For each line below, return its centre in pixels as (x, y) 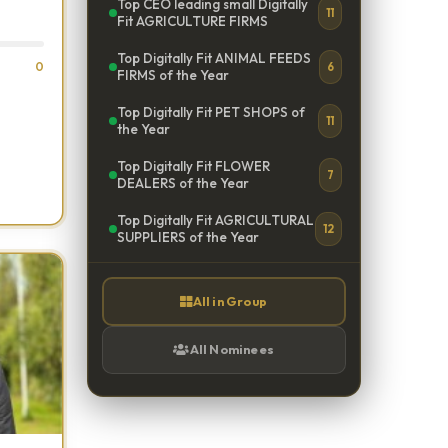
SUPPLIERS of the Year (187, 237)
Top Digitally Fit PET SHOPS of (210, 112)
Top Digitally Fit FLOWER (193, 166)
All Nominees (232, 349)
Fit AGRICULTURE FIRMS (192, 21)
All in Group (230, 301)
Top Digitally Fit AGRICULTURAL (215, 220)
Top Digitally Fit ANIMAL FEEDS (213, 58)
